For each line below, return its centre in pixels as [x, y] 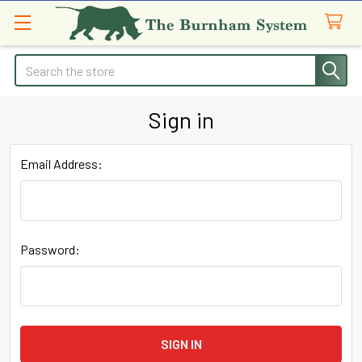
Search [33, 63]
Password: [50, 249]
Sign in [181, 120]
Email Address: [61, 164]
